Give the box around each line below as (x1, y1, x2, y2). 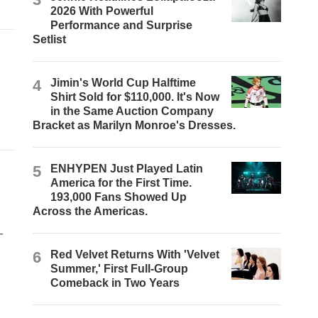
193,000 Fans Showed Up (50, 191, 187, 204)
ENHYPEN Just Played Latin (50, 163, 204, 175)
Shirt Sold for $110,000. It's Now (50, 91, 220, 104)
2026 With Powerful (50, 5, 154, 18)
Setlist (33, 33, 67, 46)
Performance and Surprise (50, 19, 193, 32)
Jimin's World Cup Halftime (50, 77, 197, 89)
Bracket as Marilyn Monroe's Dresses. (33, 119, 236, 132)
